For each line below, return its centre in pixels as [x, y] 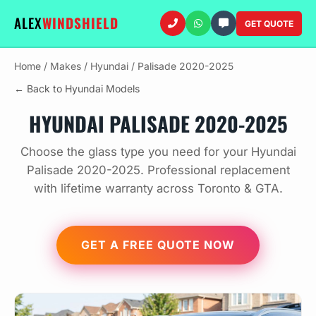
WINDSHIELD [80, 23]
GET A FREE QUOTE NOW [158, 245]
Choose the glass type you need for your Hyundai [158, 152]
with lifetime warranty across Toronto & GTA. [158, 188]
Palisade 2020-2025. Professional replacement [158, 170]
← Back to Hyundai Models [77, 89]
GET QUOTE [269, 23]
